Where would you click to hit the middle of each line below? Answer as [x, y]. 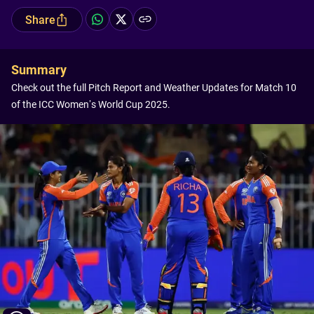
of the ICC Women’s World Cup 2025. [91, 104]
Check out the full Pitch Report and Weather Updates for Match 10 [154, 88]
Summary [39, 70]
